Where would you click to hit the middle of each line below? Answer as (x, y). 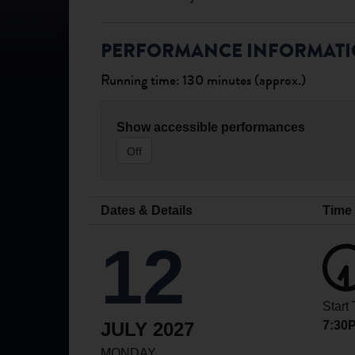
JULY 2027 (147, 330)
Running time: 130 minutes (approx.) (203, 82)
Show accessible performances (211, 128)
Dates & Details (147, 211)
